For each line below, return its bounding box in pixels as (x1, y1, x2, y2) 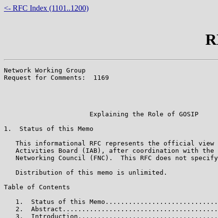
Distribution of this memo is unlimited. (4, 168, 167, 176)
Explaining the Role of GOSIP (4, 110, 199, 118)
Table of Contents (4, 183, 70, 191)
